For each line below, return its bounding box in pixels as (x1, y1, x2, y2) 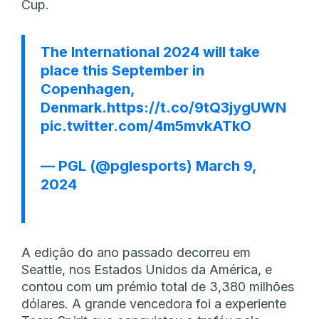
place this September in (41, 61, 204, 79)
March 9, (196, 157, 256, 174)
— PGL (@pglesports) (41, 157, 196, 174)
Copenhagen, (41, 80, 135, 98)
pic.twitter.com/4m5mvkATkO (41, 117, 251, 135)
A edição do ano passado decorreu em (21, 244, 251, 260)
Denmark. (41, 98, 107, 116)
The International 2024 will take (41, 43, 260, 61)
